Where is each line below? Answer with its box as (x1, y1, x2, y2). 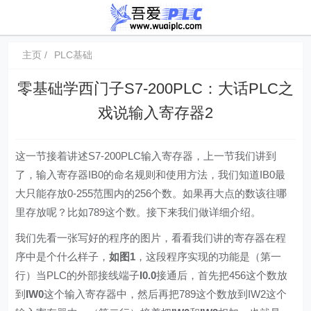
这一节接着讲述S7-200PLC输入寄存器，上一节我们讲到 (15, 150, 277, 162)
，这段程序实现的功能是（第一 (135, 251, 282, 262)
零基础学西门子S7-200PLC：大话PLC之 (17, 80, 294, 97)
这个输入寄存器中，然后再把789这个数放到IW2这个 (44, 288, 287, 300)
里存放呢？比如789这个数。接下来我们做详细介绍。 (15, 206, 262, 218)
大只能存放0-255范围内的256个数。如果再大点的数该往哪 (15, 187, 287, 199)
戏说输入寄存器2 (98, 104, 213, 121)
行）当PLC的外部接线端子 (15, 269, 140, 281)
